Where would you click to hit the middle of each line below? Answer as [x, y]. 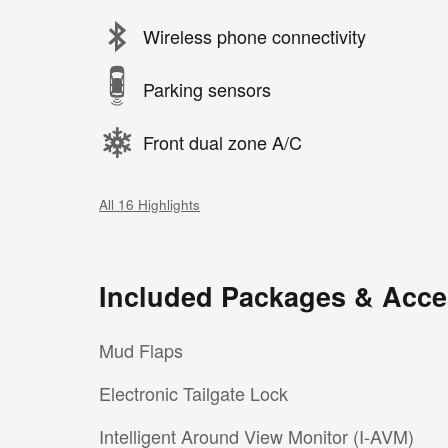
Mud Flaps [141, 349]
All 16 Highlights [149, 204]
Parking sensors [207, 89]
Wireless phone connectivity [254, 36]
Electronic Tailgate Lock [193, 392]
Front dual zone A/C [222, 142]
